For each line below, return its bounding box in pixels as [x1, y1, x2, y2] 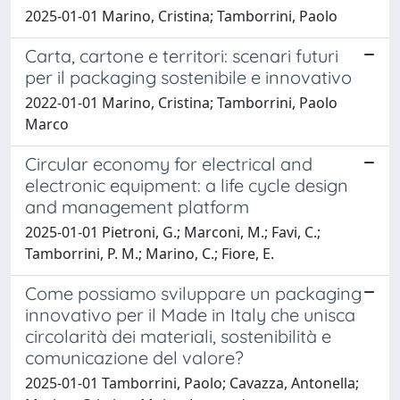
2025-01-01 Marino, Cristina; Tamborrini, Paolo [25, 5, 337, 26]
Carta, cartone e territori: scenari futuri [25, 44, 338, 67]
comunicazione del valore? [25, 346, 244, 369]
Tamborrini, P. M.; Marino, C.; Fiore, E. [25, 243, 274, 263]
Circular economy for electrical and [25, 152, 312, 175]
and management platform [25, 195, 249, 218]
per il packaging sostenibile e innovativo [25, 65, 352, 88]
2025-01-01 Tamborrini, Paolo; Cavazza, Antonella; [25, 372, 359, 393]
